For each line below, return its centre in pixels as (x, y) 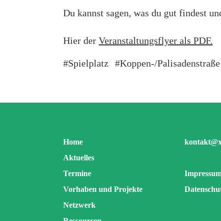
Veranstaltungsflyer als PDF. (156, 40)
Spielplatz (88, 63)
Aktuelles (79, 158)
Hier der (81, 40)
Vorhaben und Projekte (103, 189)
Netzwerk (79, 205)
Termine (77, 173)
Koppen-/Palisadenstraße (170, 63)
